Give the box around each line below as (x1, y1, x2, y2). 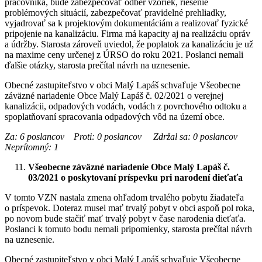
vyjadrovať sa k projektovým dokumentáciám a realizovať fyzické (5, 18, 248, 28)
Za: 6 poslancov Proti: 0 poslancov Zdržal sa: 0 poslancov (5, 131, 251, 142)
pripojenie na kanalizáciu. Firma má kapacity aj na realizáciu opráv (5, 28, 250, 39)
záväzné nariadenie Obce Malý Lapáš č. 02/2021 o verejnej (5, 90, 223, 101)
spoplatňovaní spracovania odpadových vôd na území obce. (5, 111, 225, 122)
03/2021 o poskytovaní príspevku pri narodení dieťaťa (28, 172, 243, 182)
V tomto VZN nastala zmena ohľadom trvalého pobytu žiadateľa (5, 192, 244, 202)
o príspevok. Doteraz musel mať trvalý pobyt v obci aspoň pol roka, (5, 202, 254, 213)
